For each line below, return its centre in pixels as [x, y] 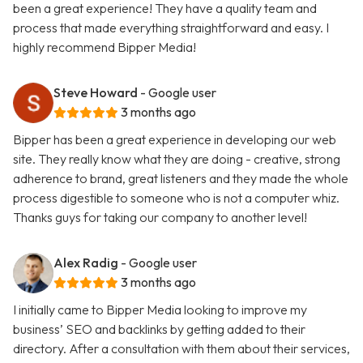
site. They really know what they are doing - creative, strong [177, 159]
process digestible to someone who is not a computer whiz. [176, 198]
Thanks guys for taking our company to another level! [160, 218]
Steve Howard [96, 93]
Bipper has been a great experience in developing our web [175, 140]
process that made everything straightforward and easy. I [171, 28]
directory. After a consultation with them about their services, [181, 349]
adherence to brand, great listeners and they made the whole [181, 179]
